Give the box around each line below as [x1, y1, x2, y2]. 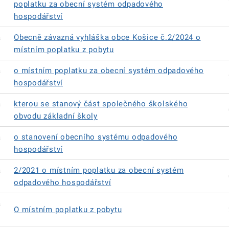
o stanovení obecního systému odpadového [14, 132, 178, 142]
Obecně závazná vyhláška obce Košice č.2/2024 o [14, 33, 201, 42]
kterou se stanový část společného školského [14, 99, 188, 108]
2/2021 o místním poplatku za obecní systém [14, 166, 184, 175]
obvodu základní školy [14, 111, 98, 121]
